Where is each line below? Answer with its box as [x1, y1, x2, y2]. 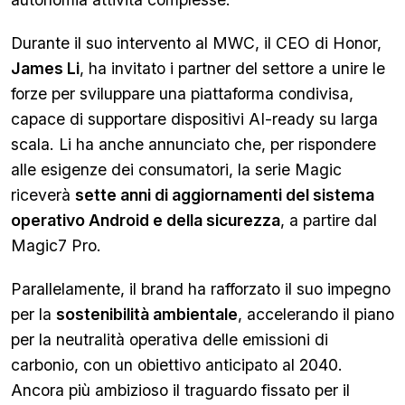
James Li [11, 59, 80, 78]
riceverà [11, 185, 75, 204]
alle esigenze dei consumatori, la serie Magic [11, 160, 342, 179]
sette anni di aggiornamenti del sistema [75, 185, 374, 204]
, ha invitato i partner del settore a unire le [80, 59, 385, 78]
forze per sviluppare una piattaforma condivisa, [11, 84, 353, 103]
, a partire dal [280, 211, 377, 230]
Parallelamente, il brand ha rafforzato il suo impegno [11, 279, 391, 298]
